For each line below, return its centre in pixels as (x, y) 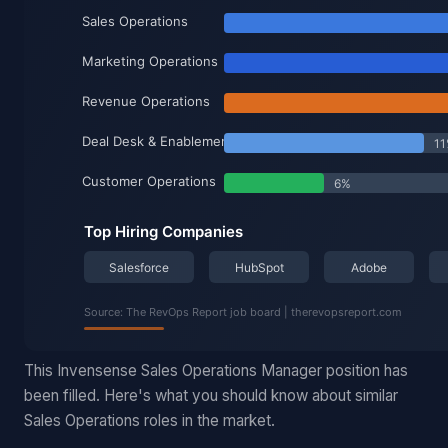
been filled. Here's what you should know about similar (211, 395)
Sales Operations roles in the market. (149, 420)
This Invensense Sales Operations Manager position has (216, 370)
